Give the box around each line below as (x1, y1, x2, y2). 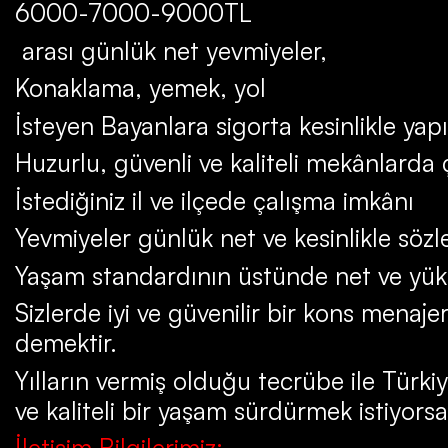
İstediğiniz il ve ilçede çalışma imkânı (15, 184, 414, 216)
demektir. (15, 327, 117, 358)
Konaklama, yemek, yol (15, 72, 266, 103)
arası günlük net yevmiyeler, (15, 34, 327, 66)
